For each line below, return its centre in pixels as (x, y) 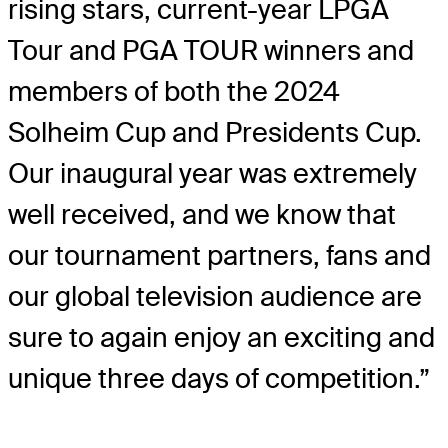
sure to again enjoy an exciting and (221, 338)
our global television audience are (215, 297)
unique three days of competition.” (219, 379)
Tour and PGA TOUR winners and (211, 51)
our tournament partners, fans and (219, 256)
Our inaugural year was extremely (212, 174)
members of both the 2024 (174, 92)
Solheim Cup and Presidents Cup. (215, 133)
